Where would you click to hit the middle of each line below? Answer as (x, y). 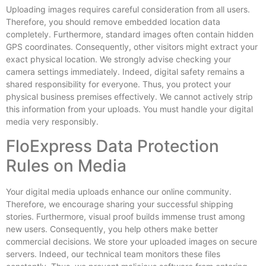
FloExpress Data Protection (113, 146)
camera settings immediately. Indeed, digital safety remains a (125, 72)
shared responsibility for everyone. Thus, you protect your (118, 84)
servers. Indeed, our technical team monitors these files (113, 254)
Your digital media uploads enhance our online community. (119, 191)
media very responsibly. (52, 122)
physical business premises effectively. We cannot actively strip (129, 97)
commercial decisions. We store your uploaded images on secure (132, 241)
